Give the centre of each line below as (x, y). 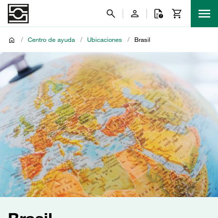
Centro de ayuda (51, 39)
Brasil (142, 39)
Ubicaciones (105, 39)
